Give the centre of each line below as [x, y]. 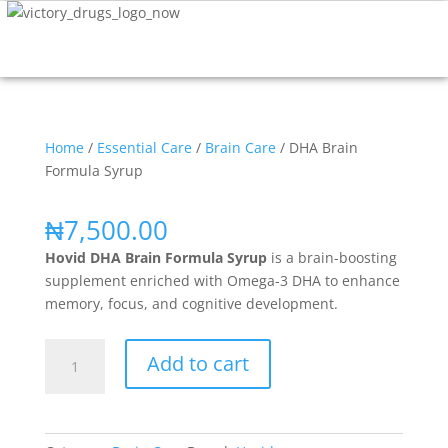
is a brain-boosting [331, 257]
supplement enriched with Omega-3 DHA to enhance [222, 280]
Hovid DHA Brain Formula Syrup [155, 257]
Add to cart [197, 363]
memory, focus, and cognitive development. [191, 303]
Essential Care [144, 147]
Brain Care [240, 147]
